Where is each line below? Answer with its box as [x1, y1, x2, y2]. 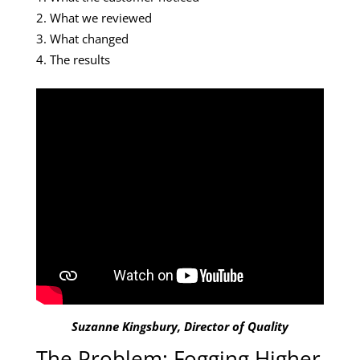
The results [50, 51, 110, 68]
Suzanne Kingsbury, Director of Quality [72, 317, 288, 334]
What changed [50, 31, 129, 47]
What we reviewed [50, 10, 152, 27]
